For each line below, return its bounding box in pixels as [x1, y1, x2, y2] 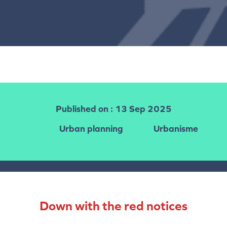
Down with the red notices [40, 198, 187, 214]
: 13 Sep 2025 [108, 103, 172, 115]
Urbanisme [154, 123, 198, 135]
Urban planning [59, 123, 123, 135]
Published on [55, 103, 108, 115]
